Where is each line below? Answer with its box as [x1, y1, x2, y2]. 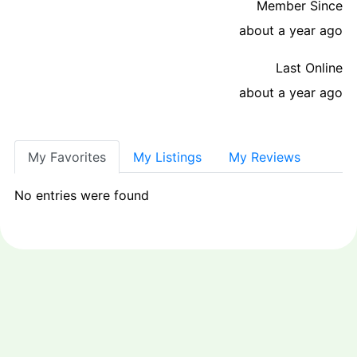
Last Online [276, 59, 343, 76]
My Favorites [28, 148, 106, 165]
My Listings [133, 148, 202, 165]
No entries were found [14, 186, 149, 203]
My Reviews [229, 148, 300, 165]
